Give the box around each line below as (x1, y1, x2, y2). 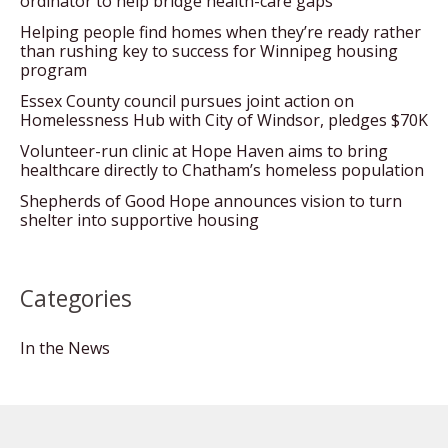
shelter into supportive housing (20, 209, 259, 232)
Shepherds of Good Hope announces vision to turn (20, 190, 402, 213)
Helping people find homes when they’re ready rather (20, 21, 421, 44)
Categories (20, 283, 132, 315)
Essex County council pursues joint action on (20, 90, 354, 113)
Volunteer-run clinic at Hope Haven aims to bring (20, 140, 388, 163)
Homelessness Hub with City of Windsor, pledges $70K (20, 109, 428, 132)
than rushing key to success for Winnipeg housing (20, 40, 398, 63)
